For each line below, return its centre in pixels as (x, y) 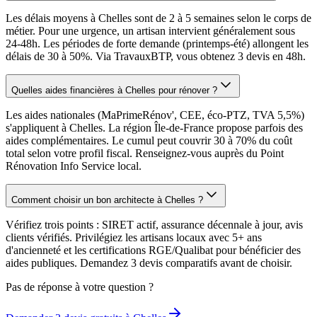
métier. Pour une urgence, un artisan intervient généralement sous (150, 30)
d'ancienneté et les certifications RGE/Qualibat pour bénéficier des (153, 250)
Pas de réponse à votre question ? (80, 287)
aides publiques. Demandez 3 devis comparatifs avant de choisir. (149, 263)
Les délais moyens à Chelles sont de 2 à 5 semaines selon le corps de (158, 18)
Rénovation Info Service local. (74, 166)
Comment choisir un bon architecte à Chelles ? (107, 200)
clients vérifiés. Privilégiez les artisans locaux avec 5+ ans (134, 237)
